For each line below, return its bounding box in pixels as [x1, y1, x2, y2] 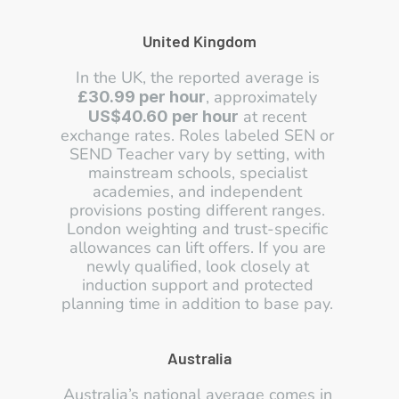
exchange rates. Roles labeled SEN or [61, 125, 334, 146]
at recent [239, 106, 306, 127]
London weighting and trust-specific [67, 218, 328, 240]
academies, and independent [93, 181, 302, 202]
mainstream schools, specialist [87, 162, 307, 183]
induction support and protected [81, 274, 313, 296]
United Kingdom [142, 31, 256, 51]
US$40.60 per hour [88, 107, 239, 126]
